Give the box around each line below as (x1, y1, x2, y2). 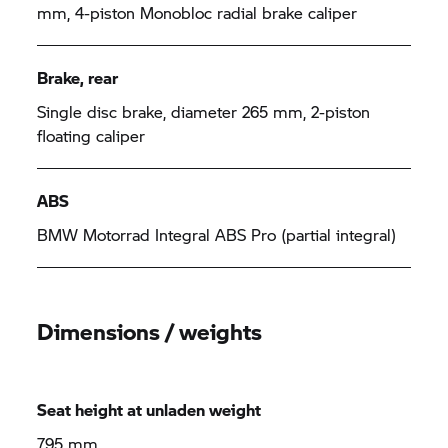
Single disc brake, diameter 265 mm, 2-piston (37, 100, 371, 123)
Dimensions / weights (37, 315, 263, 347)
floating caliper (37, 124, 146, 147)
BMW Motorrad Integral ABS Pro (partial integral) (37, 223, 397, 246)
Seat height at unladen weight (37, 398, 262, 421)
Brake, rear (37, 66, 119, 89)
